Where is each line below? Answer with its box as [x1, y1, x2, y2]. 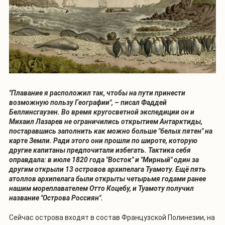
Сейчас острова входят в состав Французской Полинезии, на [9, 213, 215, 221]
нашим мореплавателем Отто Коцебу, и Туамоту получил [9, 184, 194, 192]
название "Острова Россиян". [9, 193, 103, 202]
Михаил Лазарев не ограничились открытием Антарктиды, [9, 117, 202, 126]
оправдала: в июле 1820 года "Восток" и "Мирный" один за [9, 155, 199, 164]
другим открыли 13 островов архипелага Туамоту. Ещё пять [9, 165, 206, 173]
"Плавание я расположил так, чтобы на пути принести [9, 88, 185, 97]
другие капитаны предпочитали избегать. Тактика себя [9, 146, 191, 154]
